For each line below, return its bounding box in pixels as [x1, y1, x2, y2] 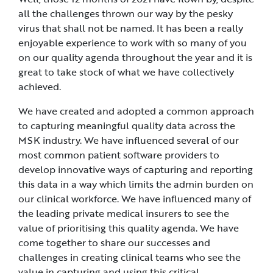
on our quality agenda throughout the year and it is [18, 50, 252, 65]
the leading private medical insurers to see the [18, 206, 229, 221]
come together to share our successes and [18, 235, 210, 250]
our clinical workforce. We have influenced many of [18, 191, 251, 207]
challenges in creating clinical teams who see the [18, 250, 241, 265]
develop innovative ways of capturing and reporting [18, 162, 253, 177]
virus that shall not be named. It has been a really [18, 21, 243, 36]
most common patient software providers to [18, 147, 219, 163]
